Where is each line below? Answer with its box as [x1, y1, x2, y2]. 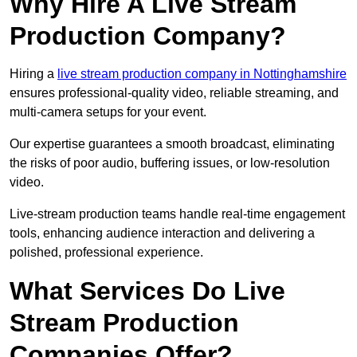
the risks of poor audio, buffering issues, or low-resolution [10, 156, 330, 171]
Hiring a [10, 67, 57, 81]
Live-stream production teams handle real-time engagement [10, 207, 345, 222]
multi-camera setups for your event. [10, 105, 206, 120]
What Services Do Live [10, 277, 285, 306]
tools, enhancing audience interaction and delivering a [10, 226, 315, 241]
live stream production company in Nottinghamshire [57, 67, 347, 81]
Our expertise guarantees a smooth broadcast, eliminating [10, 137, 335, 151]
